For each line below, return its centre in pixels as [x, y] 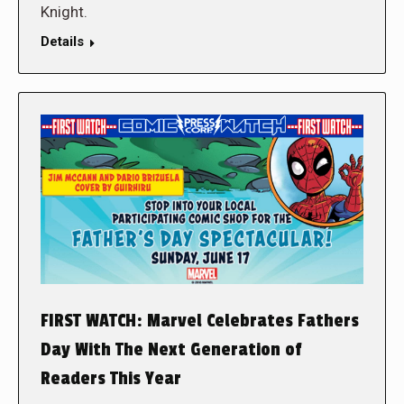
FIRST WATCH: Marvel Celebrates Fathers [200, 321]
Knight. [66, 12]
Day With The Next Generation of [171, 349]
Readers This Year [111, 378]
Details [62, 41]
